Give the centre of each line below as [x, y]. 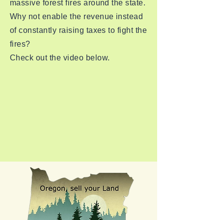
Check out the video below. [60, 58]
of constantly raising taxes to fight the [79, 30]
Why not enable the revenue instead [77, 16]
